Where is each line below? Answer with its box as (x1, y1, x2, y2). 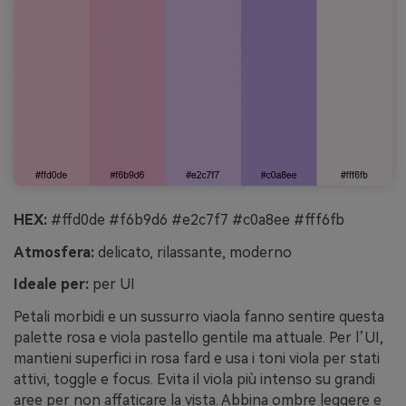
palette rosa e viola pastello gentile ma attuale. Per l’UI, (14, 329, 383, 347)
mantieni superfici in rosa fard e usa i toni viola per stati (14, 350, 380, 368)
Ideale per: (14, 275, 89, 294)
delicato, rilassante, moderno (94, 243, 292, 261)
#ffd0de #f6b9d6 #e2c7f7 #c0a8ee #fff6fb (47, 210, 344, 228)
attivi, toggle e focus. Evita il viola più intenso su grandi (14, 371, 375, 389)
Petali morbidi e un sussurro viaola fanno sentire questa (14, 308, 384, 326)
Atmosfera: (14, 243, 94, 261)
